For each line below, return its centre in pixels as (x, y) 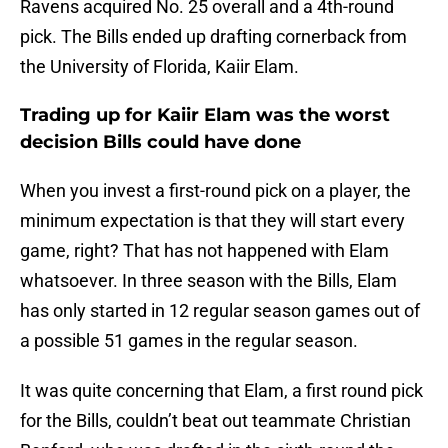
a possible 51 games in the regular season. (189, 341)
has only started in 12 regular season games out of (220, 311)
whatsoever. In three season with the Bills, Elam (208, 281)
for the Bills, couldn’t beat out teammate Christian (215, 421)
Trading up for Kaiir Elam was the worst (205, 115)
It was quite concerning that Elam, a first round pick (221, 391)
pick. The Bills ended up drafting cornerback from (213, 37)
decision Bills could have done (160, 142)
